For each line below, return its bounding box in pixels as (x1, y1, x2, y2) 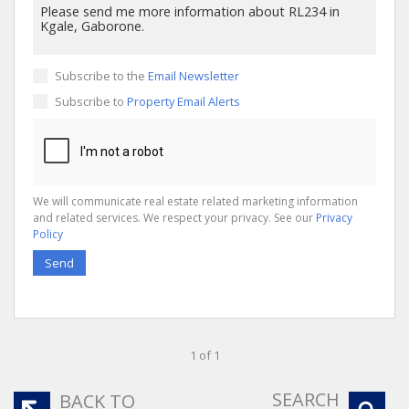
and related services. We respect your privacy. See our (33, 209, 316, 225)
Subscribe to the (55, 67, 148, 84)
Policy (33, 225, 63, 242)
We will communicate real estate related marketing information (33, 193, 358, 209)
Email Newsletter (148, 67, 239, 84)
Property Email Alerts (127, 92, 240, 110)
